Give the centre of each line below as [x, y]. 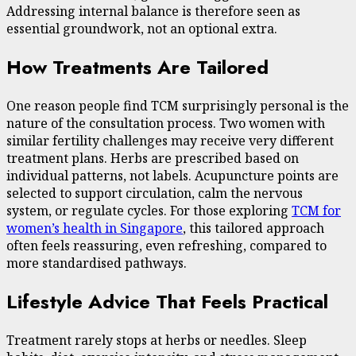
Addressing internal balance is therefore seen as [153, 12]
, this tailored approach [253, 228]
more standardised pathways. [97, 263]
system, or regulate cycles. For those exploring [149, 211]
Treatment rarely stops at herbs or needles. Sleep [157, 340]
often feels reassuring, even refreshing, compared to [166, 246]
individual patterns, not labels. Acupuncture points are [172, 176]
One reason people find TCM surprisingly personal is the [178, 106]
